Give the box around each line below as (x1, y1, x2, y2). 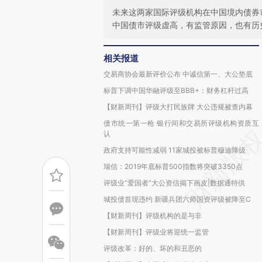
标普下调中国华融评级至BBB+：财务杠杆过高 (104, 86, 249, 95)
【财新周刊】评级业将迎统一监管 (104, 227, 209, 236)
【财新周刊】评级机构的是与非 (104, 211, 202, 220)
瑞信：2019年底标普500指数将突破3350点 (104, 162, 243, 171)
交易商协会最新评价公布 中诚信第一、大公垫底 (104, 70, 253, 78)
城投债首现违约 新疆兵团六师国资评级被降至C (104, 195, 251, 204)
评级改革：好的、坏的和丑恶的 (104, 244, 202, 253)
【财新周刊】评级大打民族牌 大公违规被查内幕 (104, 102, 253, 111)
